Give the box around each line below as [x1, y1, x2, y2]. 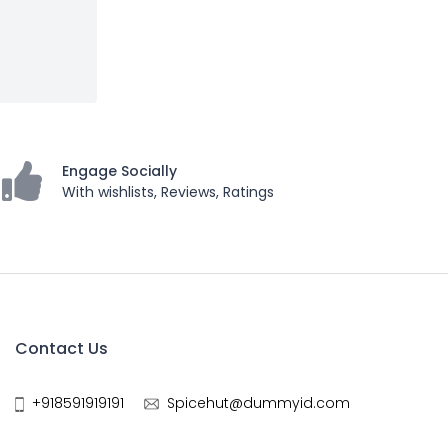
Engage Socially [61, 161, 177, 181]
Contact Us [15, 337, 108, 360]
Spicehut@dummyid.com [167, 393, 350, 413]
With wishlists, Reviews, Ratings [61, 182, 274, 202]
